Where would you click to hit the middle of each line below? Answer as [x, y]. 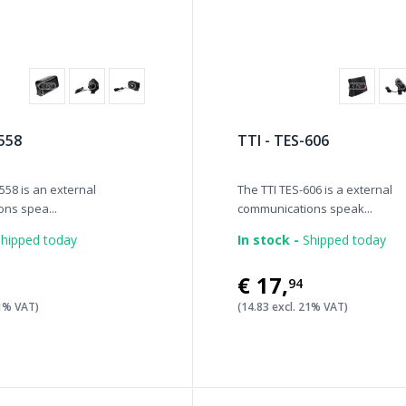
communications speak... [305, 208]
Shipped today [343, 240]
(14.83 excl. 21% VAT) [293, 307]
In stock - [269, 240]
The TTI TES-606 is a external [315, 189]
